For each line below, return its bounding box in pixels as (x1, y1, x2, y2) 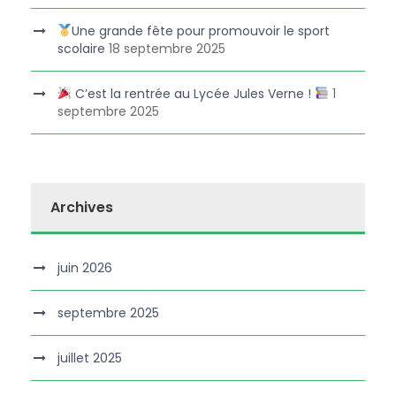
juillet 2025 (57, 349, 122, 367)
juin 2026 (57, 259, 112, 277)
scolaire (57, 40, 105, 57)
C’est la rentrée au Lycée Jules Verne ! (71, 85, 315, 103)
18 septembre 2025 (109, 40, 225, 57)
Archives (50, 197, 113, 217)
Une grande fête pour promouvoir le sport (71, 22, 330, 40)
